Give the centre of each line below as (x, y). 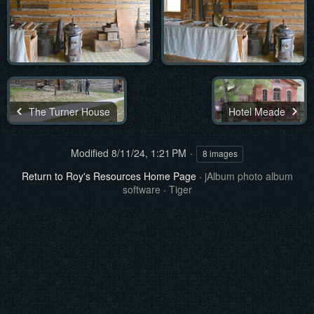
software (141, 190)
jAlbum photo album (248, 176)
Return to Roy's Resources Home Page (109, 176)
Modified (90, 153)
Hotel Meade (258, 112)
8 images (220, 153)
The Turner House (68, 112)
